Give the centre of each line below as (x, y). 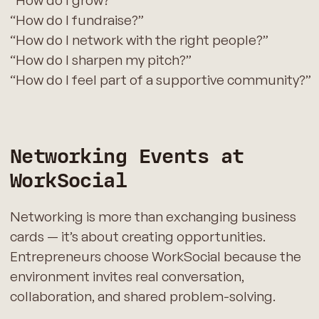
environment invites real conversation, (127, 276)
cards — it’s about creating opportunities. (137, 236)
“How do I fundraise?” (77, 20)
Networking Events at (127, 156)
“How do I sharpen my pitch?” (100, 60)
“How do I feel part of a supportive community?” (160, 80)
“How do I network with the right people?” (139, 40)
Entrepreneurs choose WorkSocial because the (155, 256)
